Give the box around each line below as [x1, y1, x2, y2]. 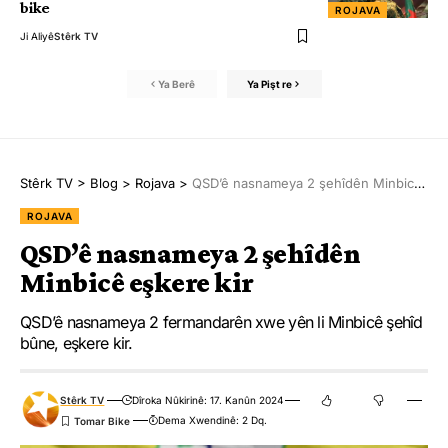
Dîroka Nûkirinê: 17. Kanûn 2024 [131, 394, 283, 407]
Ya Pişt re [246, 77, 292, 90]
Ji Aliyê [20, 30, 54, 43]
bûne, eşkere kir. [20, 333, 133, 354]
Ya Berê [158, 77, 195, 90]
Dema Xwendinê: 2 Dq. [157, 414, 267, 427]
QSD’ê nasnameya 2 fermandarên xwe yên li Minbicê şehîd [20, 312, 423, 333]
